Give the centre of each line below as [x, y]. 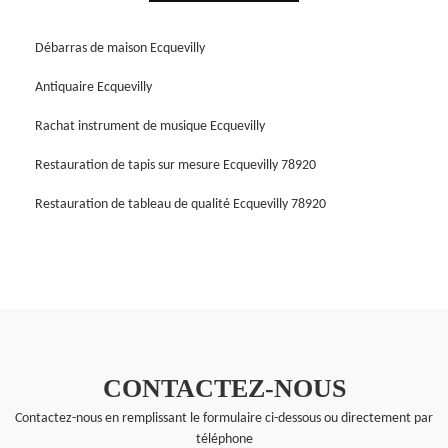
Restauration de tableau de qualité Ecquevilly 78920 [180, 204]
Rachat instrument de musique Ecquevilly [150, 126]
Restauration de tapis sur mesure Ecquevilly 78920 [175, 165]
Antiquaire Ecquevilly [93, 87]
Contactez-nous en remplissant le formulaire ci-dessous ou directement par [224, 418]
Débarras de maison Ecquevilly [120, 48]
